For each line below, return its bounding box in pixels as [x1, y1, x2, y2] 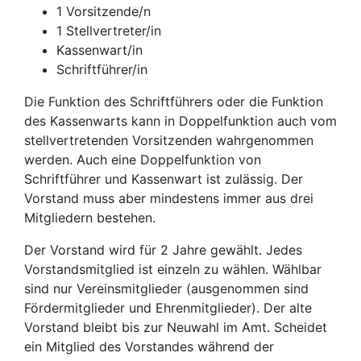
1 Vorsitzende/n [56, 3, 151, 19]
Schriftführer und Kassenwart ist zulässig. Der [24, 171, 303, 187]
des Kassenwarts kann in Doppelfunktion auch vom [24, 113, 337, 129]
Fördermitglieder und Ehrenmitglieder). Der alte [24, 300, 312, 316]
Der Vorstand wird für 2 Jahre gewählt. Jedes [24, 242, 302, 258]
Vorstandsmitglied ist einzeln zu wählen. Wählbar [24, 261, 322, 277]
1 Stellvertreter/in [56, 23, 161, 39]
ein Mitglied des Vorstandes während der [24, 338, 274, 355]
